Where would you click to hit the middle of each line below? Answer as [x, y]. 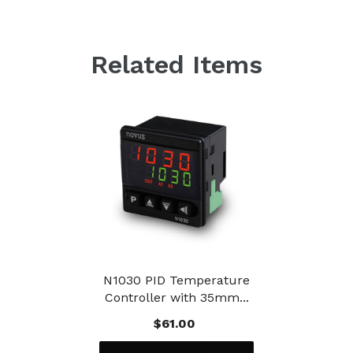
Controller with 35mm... [176, 297]
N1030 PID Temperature [176, 280]
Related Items [176, 64]
